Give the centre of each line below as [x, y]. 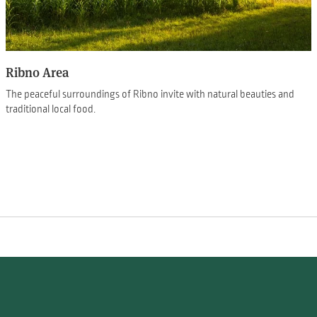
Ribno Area [37, 72]
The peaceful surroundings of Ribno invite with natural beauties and [150, 94]
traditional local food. [50, 109]
